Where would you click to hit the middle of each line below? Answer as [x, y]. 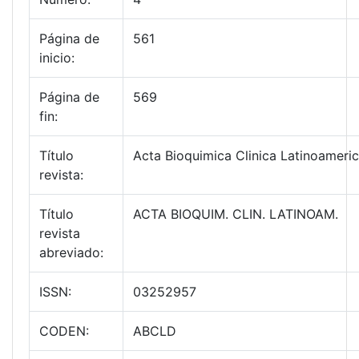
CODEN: [64, 331]
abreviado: [71, 253]
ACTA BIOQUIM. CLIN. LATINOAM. [236, 214]
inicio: [57, 58]
